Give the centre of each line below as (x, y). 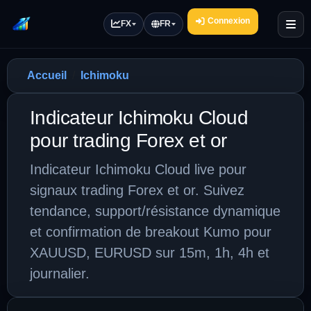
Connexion (229, 21)
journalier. (60, 274)
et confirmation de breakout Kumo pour (151, 232)
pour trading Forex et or (128, 141)
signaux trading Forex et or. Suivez (137, 190)
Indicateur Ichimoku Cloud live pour (138, 169)
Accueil (47, 75)
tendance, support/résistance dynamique (155, 211)
